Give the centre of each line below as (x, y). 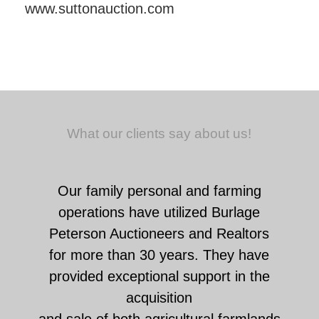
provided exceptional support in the (159, 276)
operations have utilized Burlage (159, 212)
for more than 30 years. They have (159, 255)
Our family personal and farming (159, 190)
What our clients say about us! (159, 133)
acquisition (159, 297)
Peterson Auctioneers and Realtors (159, 233)
